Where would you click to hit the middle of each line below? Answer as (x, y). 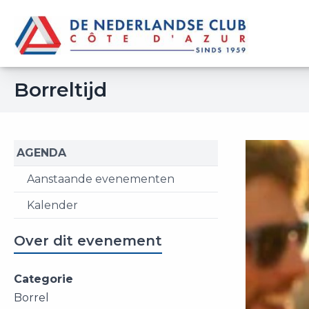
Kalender (52, 205)
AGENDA (41, 153)
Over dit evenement (88, 241)
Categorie (43, 279)
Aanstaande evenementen (101, 179)
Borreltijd (60, 90)
